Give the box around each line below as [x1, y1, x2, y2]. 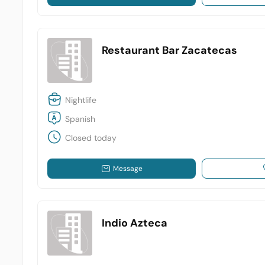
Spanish [65, 113, 96, 124]
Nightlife [65, 94, 97, 105]
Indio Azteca [102, 216, 168, 231]
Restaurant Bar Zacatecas [102, 43, 238, 58]
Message [112, 164, 143, 174]
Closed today [65, 132, 117, 143]
